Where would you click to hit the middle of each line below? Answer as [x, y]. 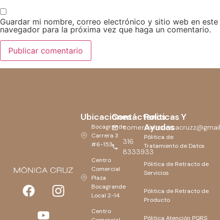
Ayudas [160, 127]
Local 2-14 [106, 196]
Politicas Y [165, 117]
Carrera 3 [105, 136]
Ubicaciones [106, 117]
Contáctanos [139, 117]
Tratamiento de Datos [175, 146]
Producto [157, 200]
